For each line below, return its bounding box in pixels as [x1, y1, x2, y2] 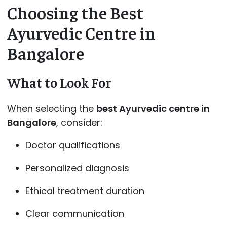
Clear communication [25, 207, 124, 220]
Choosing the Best [7, 1, 143, 23]
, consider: [56, 116, 102, 129]
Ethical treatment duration [25, 184, 144, 197]
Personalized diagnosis [25, 161, 129, 174]
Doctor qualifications [25, 138, 120, 152]
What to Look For [7, 73, 111, 91]
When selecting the [7, 102, 96, 115]
